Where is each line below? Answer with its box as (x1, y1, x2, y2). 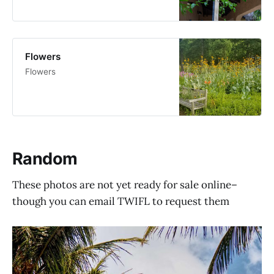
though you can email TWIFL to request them (12, 194, 229, 208)
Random (12, 149, 78, 169)
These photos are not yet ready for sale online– (12, 177, 237, 191)
